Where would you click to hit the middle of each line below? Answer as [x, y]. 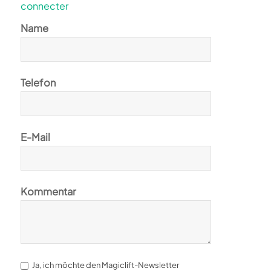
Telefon [38, 83]
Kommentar [48, 192]
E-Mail [35, 137]
